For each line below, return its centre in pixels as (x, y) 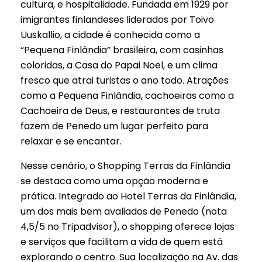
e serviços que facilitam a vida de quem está (122, 242)
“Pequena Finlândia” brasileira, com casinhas (122, 50)
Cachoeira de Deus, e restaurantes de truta (120, 111)
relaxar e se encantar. (71, 141)
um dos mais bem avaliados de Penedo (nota (124, 211)
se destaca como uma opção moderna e (114, 181)
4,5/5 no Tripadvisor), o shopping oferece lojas (127, 226)
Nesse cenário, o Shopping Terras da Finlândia (125, 166)
